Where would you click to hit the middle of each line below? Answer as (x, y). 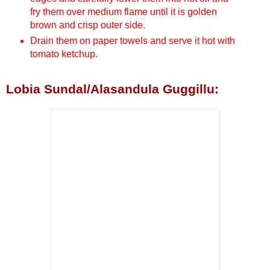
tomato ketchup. (64, 54)
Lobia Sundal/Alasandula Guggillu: (112, 89)
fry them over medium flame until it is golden (123, 11)
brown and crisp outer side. (87, 25)
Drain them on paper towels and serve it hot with (132, 40)
